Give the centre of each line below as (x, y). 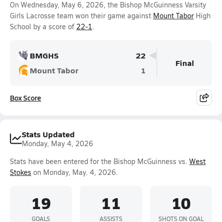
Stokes (21, 172)
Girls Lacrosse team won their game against (82, 16)
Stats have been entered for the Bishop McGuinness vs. (100, 161)
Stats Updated (48, 134)
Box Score (26, 98)
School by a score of (43, 27)
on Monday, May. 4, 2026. (75, 172)
